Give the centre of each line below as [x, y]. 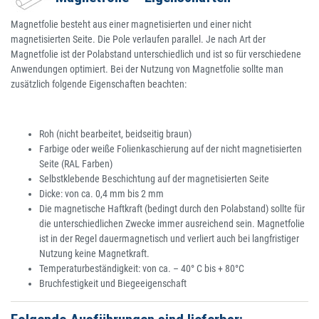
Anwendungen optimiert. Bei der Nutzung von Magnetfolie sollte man [147, 69]
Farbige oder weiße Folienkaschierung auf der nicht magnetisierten [171, 149]
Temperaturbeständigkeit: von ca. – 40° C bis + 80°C [142, 269]
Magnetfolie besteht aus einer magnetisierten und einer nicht [131, 25]
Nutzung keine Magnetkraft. [94, 254]
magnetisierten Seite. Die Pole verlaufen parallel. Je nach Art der [138, 40]
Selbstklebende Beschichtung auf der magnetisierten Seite [154, 179]
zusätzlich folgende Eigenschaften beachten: [99, 84]
